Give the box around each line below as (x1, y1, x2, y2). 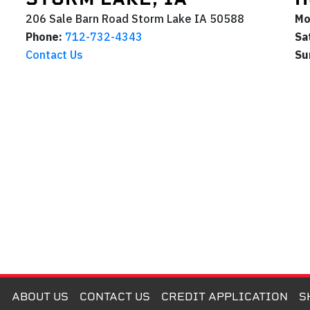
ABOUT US (11, 290, 69, 304)
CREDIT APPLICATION (161, 290, 288, 304)
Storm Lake (131, 12, 192, 26)
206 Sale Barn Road (26, 12, 129, 26)
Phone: (26, 30, 63, 44)
